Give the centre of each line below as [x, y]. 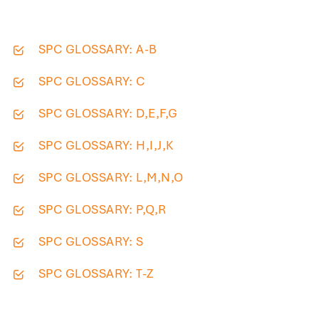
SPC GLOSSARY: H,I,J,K [106, 145]
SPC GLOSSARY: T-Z [96, 273]
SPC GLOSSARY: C [92, 81]
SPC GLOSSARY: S [91, 241]
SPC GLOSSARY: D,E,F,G [108, 113]
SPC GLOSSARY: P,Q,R [103, 209]
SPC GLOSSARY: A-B [98, 49]
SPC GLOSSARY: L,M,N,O [111, 177]
